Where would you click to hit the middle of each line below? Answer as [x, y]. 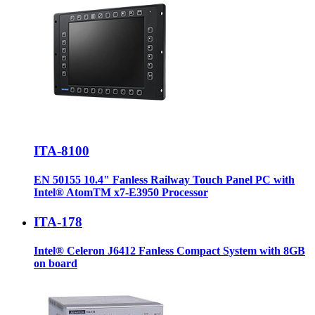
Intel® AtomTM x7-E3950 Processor [121, 193]
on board [56, 263]
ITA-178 [58, 221]
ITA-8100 [62, 151]
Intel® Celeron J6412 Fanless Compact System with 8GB [169, 250]
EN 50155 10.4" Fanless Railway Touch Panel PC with [164, 180]
